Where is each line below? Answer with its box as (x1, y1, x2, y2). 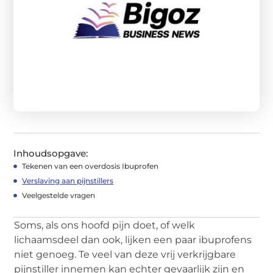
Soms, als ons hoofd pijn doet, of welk (14, 219, 196, 231)
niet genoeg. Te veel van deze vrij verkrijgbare (14, 248, 236, 260)
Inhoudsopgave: (13, 147, 88, 159)
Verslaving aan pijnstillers (22, 175, 114, 185)
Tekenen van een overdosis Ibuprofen (22, 161, 159, 171)
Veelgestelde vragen (22, 190, 96, 200)
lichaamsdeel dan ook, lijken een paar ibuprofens (14, 233, 252, 246)
